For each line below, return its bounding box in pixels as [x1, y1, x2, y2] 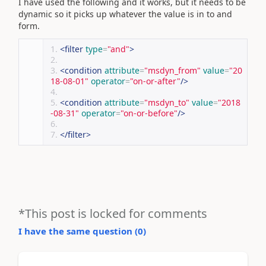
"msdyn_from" [144, 64, 201, 76]
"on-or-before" [121, 107, 178, 119]
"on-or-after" [130, 75, 180, 87]
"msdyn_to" [144, 96, 189, 108]
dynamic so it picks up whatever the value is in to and [18, 8, 232, 20]
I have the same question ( [18, 224, 138, 237]
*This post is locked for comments [18, 205, 207, 221]
